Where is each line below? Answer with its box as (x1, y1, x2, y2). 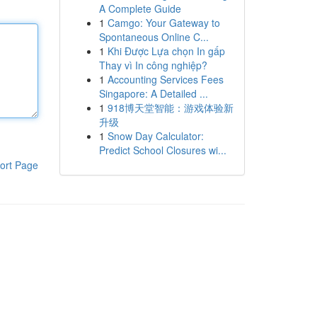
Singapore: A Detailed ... (98, 86, 208, 100)
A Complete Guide (98, 1, 181, 16)
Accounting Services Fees (107, 72, 224, 86)
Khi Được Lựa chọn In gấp (107, 44, 225, 58)
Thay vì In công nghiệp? (98, 58, 207, 72)
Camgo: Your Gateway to (107, 16, 220, 30)
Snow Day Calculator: (107, 129, 204, 143)
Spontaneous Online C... (98, 30, 209, 44)
